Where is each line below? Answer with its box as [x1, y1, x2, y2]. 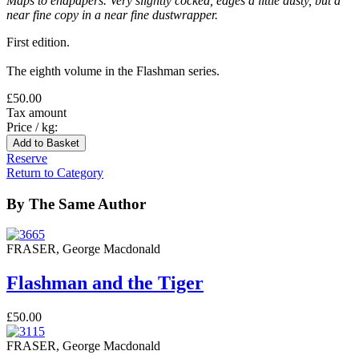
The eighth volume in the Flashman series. [6, 63, 220, 78]
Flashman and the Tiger [6, 272, 204, 294]
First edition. [6, 34, 70, 49]
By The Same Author [6, 195, 146, 212]
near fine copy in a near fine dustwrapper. [6, 7, 218, 22]
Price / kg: [6, 119, 58, 134]
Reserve [6, 151, 47, 165]
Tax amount [6, 105, 67, 119]
